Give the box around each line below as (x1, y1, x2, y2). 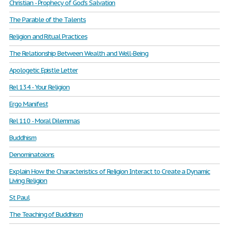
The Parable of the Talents (9, 15, 86, 24)
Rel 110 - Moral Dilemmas (9, 117, 80, 125)
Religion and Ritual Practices (9, 32, 87, 41)
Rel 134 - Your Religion (9, 83, 70, 91)
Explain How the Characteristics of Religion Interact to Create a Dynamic (9, 167, 211, 176)
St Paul (9, 193, 30, 202)
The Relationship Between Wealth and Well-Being (9, 49, 149, 58)
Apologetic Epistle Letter (9, 66, 78, 75)
